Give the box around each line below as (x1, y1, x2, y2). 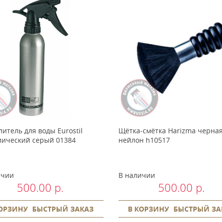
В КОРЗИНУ (128, 204, 169, 214)
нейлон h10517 (118, 135, 170, 145)
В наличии (118, 170, 155, 180)
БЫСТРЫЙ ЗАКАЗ (32, 204, 94, 214)
